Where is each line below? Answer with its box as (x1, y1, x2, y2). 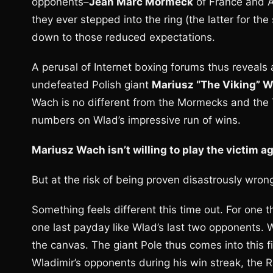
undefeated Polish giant (32, 79, 152, 91)
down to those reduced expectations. (32, 31, 215, 43)
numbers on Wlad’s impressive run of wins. (32, 114, 241, 126)
